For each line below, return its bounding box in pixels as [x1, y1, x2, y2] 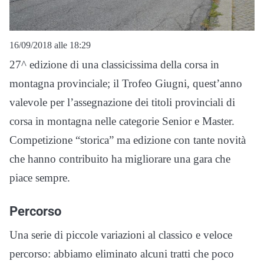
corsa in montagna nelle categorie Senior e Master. [9, 115, 235, 128]
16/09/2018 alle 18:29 [9, 40, 91, 51]
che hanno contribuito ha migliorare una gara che [9, 153, 230, 166]
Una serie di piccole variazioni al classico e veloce [9, 229, 232, 242]
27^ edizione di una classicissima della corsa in [9, 58, 219, 71]
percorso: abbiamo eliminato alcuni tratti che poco [9, 247, 234, 260]
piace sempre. [9, 171, 70, 184]
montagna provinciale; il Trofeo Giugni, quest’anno [9, 77, 242, 90]
